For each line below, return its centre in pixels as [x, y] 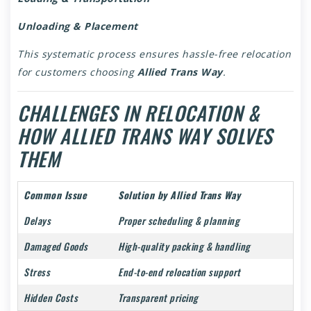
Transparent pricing [158, 298]
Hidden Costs [51, 298]
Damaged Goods [56, 246]
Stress [37, 272]
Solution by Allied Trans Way [179, 195]
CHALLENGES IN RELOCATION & [138, 113]
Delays [37, 221]
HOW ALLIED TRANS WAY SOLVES [145, 136]
